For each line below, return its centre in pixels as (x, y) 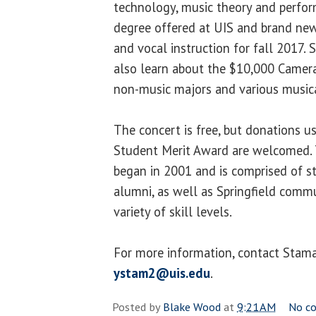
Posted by (138, 306)
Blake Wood (192, 306)
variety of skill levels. (173, 211)
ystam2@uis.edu (162, 273)
